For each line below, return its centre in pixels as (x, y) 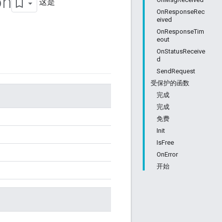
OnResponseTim (180, 31)
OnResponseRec (181, 12)
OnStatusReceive (181, 51)
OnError (167, 154)
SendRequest (176, 71)
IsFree (165, 142)
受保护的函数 (170, 83)
